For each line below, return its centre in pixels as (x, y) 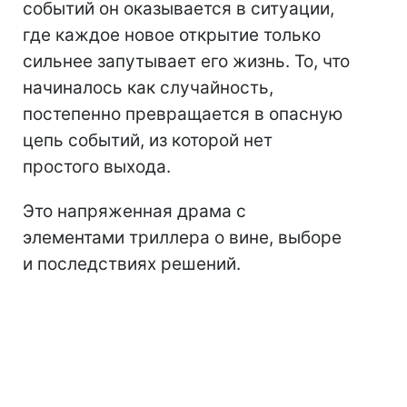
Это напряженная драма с (134, 211)
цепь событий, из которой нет (148, 140)
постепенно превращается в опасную (183, 114)
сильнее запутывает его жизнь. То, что (186, 61)
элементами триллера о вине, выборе (182, 237)
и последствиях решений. (132, 263)
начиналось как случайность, (148, 87)
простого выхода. (97, 166)
